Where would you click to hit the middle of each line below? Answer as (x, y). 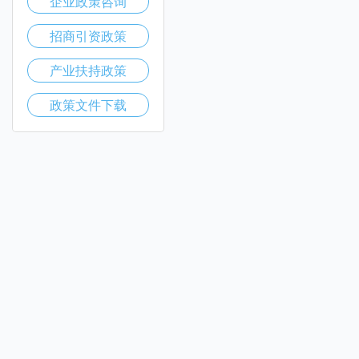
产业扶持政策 (88, 70)
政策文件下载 (88, 105)
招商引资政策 (88, 36)
